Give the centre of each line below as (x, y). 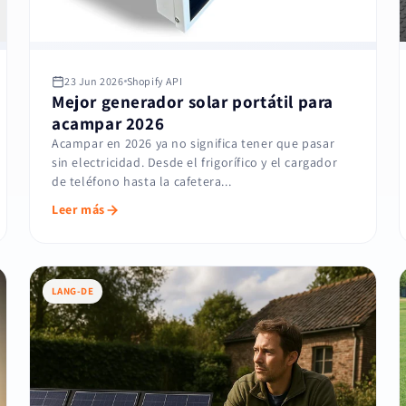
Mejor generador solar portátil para (193, 102)
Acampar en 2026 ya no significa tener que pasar (193, 144)
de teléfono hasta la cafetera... (142, 182)
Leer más (78, 210)
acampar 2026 (108, 124)
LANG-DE (73, 291)
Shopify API (155, 82)
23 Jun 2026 (94, 82)
